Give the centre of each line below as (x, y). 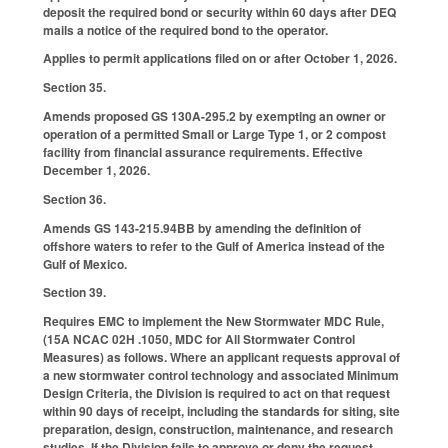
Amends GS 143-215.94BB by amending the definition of (202, 227)
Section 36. (74, 198)
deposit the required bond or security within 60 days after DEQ (219, 11)
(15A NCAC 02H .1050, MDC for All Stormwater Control (199, 339)
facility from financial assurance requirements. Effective (203, 152)
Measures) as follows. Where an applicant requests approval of (221, 357)
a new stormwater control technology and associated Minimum (221, 375)
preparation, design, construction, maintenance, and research (218, 429)
